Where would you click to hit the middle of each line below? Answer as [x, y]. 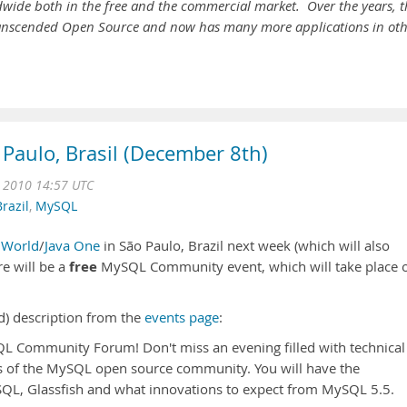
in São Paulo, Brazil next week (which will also [245, 246]
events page [182, 318]
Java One [72, 246]
